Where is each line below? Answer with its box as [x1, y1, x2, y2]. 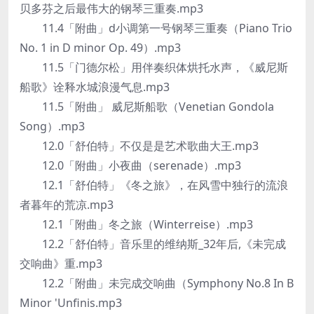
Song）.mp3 [20, 118, 85, 134]
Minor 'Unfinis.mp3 [20, 295, 122, 310]
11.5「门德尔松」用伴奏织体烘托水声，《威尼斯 [20, 60, 288, 75]
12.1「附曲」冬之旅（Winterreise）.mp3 [20, 217, 253, 232]
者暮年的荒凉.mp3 [20, 197, 114, 212]
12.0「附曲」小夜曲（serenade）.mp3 [20, 158, 241, 173]
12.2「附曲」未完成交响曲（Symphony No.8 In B [20, 275, 294, 291]
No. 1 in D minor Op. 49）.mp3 [20, 40, 181, 55]
